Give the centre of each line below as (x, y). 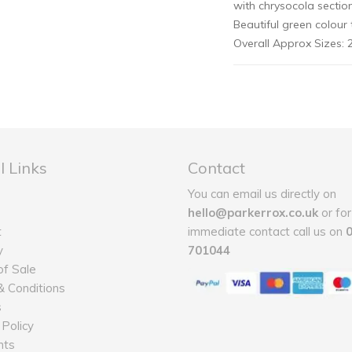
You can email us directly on (262, 194)
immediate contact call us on (267, 231)
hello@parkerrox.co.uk (253, 213)
